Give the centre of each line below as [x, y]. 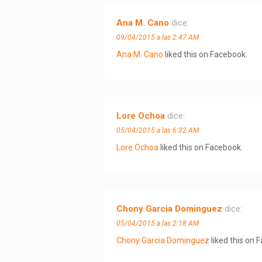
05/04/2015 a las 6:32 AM [158, 130]
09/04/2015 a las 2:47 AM [158, 37]
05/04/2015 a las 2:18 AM [158, 223]
